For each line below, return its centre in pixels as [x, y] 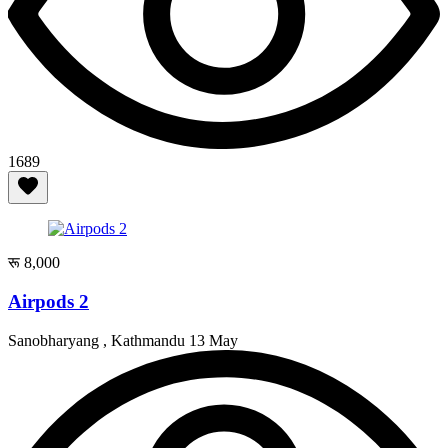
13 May [213, 340]
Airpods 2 [48, 302]
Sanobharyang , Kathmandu [98, 340]
